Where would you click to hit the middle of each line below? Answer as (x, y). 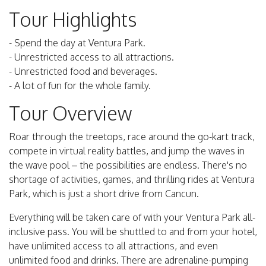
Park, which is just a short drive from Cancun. (104, 194)
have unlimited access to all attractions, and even (113, 246)
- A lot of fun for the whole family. (80, 86)
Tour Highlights (73, 20)
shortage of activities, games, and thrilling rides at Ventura (132, 180)
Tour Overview (70, 113)
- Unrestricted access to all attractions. (91, 57)
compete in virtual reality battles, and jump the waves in (127, 151)
